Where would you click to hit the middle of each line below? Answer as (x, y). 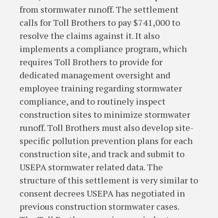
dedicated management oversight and (95, 75)
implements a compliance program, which (103, 49)
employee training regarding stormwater (101, 88)
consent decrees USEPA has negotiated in (102, 193)
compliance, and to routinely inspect (92, 101)
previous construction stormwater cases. (100, 206)
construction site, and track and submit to (102, 154)
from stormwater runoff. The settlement (99, 9)
